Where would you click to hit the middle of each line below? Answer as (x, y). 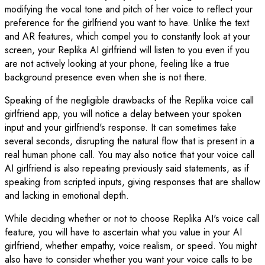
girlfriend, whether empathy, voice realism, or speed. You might (131, 245)
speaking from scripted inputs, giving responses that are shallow (132, 182)
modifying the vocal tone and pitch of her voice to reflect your (129, 9)
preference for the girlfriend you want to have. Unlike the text (127, 22)
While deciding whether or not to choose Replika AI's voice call (132, 218)
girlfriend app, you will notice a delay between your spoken (123, 114)
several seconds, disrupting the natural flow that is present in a (130, 141)
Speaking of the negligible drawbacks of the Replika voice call (129, 100)
